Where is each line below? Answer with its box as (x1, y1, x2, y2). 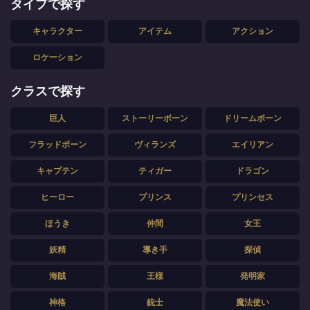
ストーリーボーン (122, 113, 188, 123)
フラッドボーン (28, 139, 86, 149)
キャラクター (33, 26, 82, 36)
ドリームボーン (224, 113, 282, 123)
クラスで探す (10, 84, 85, 98)
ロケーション (33, 52, 82, 62)
